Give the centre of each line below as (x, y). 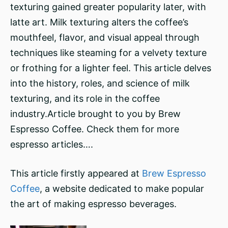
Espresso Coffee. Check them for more (95, 129)
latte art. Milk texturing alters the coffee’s (99, 22)
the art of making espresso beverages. (93, 204)
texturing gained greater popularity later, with (108, 7)
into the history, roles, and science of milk (100, 83)
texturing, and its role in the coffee (85, 98)
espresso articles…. (52, 144)
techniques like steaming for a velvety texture (108, 53)
